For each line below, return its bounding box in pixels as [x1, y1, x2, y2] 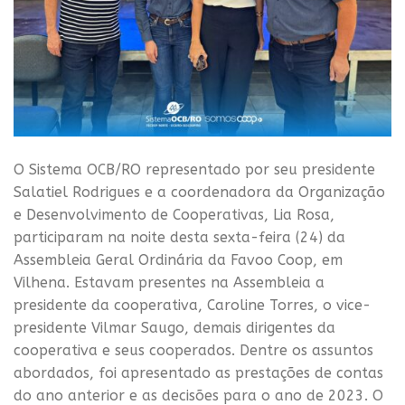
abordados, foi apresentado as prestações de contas [14, 364, 383, 382]
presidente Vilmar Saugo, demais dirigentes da [14, 319, 335, 337]
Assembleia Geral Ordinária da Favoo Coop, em [14, 251, 343, 269]
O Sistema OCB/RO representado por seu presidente [14, 161, 375, 179]
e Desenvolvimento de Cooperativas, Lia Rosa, [14, 206, 334, 224]
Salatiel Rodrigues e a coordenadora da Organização [14, 184, 385, 202]
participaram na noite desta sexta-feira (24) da [14, 229, 345, 247]
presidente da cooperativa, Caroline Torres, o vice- [14, 297, 371, 315]
